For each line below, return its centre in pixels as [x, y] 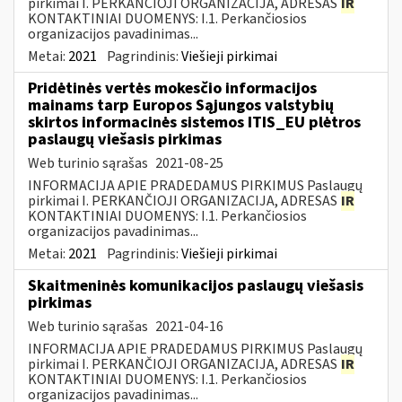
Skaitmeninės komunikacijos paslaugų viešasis [196, 285]
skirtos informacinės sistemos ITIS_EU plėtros [194, 122]
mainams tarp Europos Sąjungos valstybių [181, 105]
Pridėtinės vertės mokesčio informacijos [172, 88]
